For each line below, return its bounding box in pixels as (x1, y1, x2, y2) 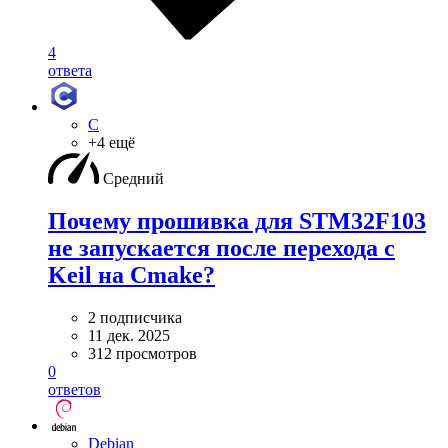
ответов (48, 381, 101, 399)
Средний (103, 170, 164, 188)
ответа (48, 62, 92, 80)
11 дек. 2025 (88, 327, 170, 345)
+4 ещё (88, 134, 135, 152)
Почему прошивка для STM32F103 (48, 208, 426, 235)
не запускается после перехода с (48, 235, 395, 262)
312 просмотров (88, 345, 197, 363)
